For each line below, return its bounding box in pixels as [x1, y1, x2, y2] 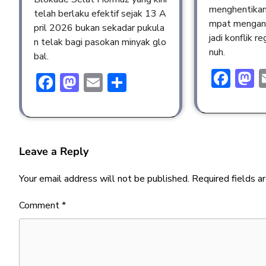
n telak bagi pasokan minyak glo [34, 35, 166, 49]
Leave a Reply [19, 144, 88, 159]
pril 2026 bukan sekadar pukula [34, 21, 164, 34]
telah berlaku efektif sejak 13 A [34, 7, 166, 20]
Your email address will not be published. [19, 172, 189, 185]
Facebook [55, 69, 134, 95]
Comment [19, 198, 62, 212]
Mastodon [79, 69, 164, 95]
